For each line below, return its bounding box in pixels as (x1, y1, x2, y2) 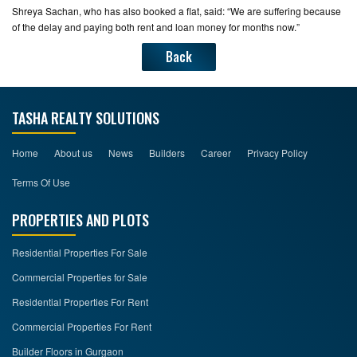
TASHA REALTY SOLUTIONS (12, 108, 159, 128)
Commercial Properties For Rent (12, 320, 151, 333)
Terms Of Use (12, 175, 70, 189)
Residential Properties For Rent (12, 295, 148, 308)
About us (54, 146, 92, 159)
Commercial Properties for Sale (12, 270, 147, 284)
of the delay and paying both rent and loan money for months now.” (12, 20, 300, 33)
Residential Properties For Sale (12, 245, 147, 259)
